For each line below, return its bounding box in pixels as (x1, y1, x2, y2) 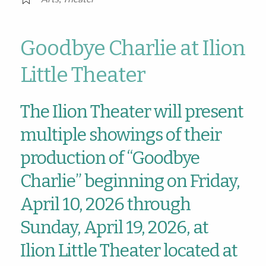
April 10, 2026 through (20, 193, 191, 215)
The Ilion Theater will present (20, 100, 243, 122)
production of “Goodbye (20, 147, 199, 169)
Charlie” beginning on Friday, (20, 170, 240, 192)
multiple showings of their (20, 123, 221, 145)
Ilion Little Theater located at (20, 239, 237, 261)
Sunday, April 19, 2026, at (20, 216, 208, 238)
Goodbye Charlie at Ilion (20, 34, 245, 61)
